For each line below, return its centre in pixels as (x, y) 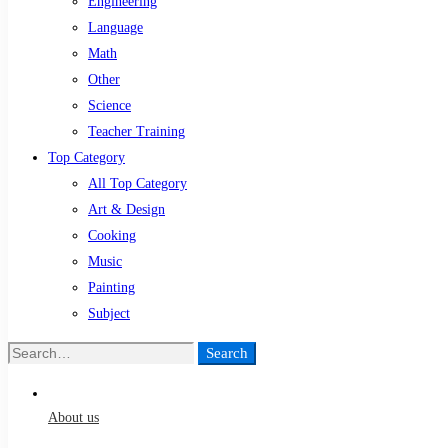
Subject (109, 313)
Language (115, 27)
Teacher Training (136, 131)
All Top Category (137, 183)
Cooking (112, 235)
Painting (111, 287)
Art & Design (126, 209)
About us (73, 417)
